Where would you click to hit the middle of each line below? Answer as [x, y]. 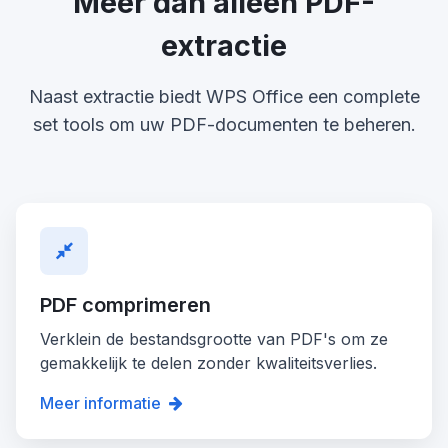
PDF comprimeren [125, 304]
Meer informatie [100, 402]
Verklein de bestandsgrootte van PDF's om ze [214, 338]
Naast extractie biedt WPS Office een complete [224, 96]
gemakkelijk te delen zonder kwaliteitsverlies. [208, 362]
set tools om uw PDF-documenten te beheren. [224, 124]
